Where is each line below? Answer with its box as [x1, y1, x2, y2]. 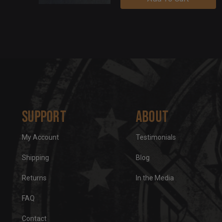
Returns [22, 173, 47, 182]
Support [22, 107, 66, 127]
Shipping [22, 153, 50, 162]
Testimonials [135, 133, 176, 141]
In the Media [135, 173, 174, 182]
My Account [22, 133, 59, 141]
